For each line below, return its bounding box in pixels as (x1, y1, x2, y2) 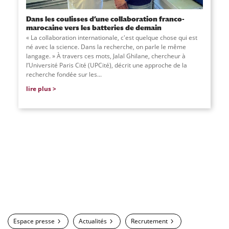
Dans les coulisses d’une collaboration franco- (26, 14, 185, 23)
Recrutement (131, 217, 168, 225)
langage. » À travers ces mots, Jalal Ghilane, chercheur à (26, 51, 186, 60)
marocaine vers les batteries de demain (26, 22, 162, 32)
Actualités (79, 217, 107, 225)
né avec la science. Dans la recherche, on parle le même (26, 42, 186, 51)
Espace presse (13, 217, 55, 225)
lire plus (26, 84, 51, 93)
